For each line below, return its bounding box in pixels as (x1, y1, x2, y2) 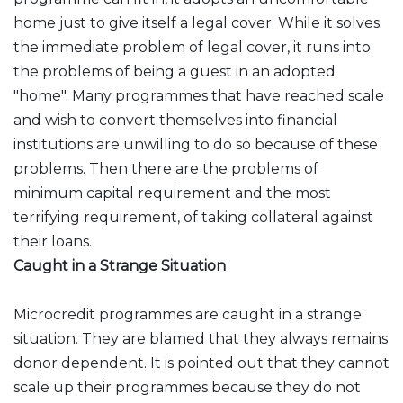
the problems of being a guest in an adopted (13, 63, 336, 80)
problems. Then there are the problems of (13, 160, 318, 177)
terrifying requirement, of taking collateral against (13, 209, 373, 226)
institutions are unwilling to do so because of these (13, 136, 378, 153)
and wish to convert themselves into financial (13, 112, 337, 129)
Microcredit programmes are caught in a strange (13, 306, 362, 323)
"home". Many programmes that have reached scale (13, 87, 384, 104)
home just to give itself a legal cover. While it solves (13, 14, 380, 31)
